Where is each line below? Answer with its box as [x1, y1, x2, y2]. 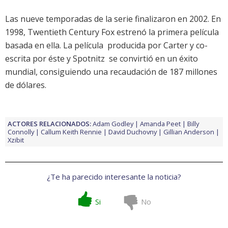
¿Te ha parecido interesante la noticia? [47, 172, 181, 182]
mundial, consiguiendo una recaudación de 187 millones [5, 66, 217, 78]
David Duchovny [108, 127, 157, 137]
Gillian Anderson [163, 127, 214, 137]
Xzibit [8, 135, 24, 145]
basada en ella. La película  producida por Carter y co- [5, 40, 208, 51]
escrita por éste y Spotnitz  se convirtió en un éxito [5, 53, 198, 65]
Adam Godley [93, 119, 133, 129]
